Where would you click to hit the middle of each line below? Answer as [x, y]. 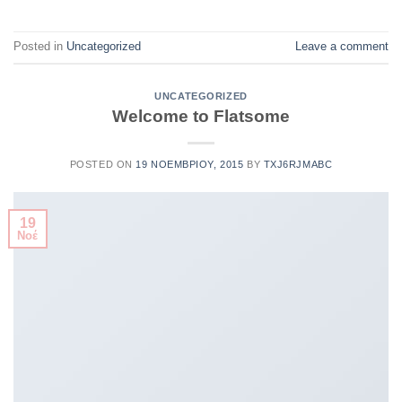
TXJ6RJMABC [298, 165]
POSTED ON [103, 165]
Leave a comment [342, 46]
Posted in [40, 46]
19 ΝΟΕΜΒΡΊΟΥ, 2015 [190, 165]
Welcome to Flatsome [201, 117]
